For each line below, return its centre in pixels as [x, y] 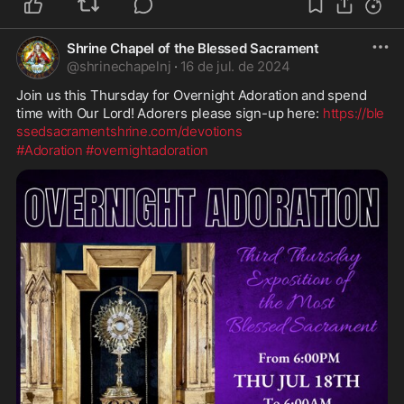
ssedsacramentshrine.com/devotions [129, 131]
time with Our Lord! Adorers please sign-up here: [170, 113]
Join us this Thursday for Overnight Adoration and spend [192, 95]
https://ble [353, 113]
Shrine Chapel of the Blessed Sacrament [193, 48]
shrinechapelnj [125, 66]
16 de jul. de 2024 [235, 66]
